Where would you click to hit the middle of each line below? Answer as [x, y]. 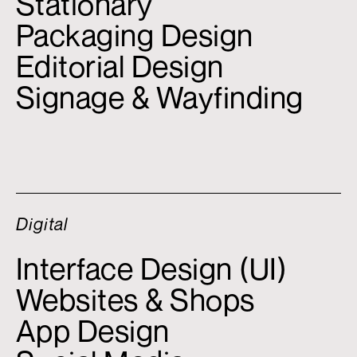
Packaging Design [134, 35]
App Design [92, 331]
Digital [41, 224]
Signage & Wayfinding [159, 98]
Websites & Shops [135, 300]
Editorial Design [120, 67]
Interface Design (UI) [151, 269]
